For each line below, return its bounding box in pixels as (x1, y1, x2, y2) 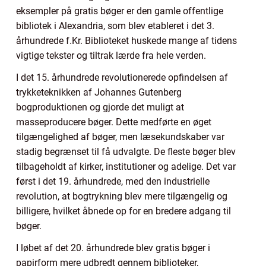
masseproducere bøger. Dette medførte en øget (16, 116, 211, 128)
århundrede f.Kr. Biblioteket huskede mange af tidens (16, 35, 237, 47)
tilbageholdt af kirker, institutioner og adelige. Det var (16, 161, 236, 173)
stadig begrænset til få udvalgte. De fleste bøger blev (16, 146, 236, 158)
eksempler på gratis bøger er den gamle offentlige (16, 5, 223, 17)
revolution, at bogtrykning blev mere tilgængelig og (16, 191, 227, 202)
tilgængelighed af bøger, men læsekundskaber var (16, 131, 224, 143)
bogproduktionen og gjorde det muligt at (16, 102, 184, 113)
